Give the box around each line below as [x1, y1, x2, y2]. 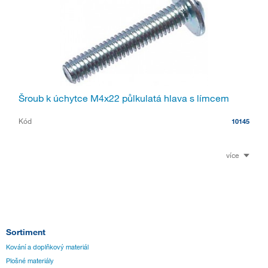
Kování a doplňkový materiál [6, 242, 89, 251]
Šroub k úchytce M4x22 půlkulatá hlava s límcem [19, 92, 229, 105]
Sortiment [6, 226, 45, 237]
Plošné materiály [6, 256, 54, 265]
